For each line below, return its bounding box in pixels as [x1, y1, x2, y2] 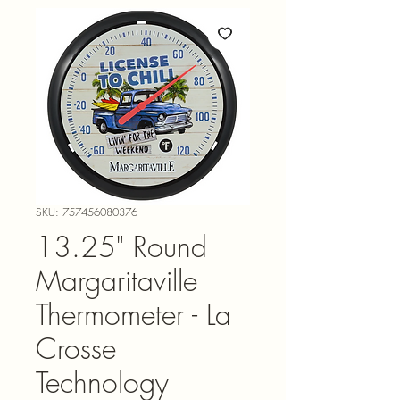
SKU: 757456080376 [36, 204, 137, 220]
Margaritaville [36, 261, 197, 300]
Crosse [36, 329, 116, 368]
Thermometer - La [36, 295, 231, 334]
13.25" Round [36, 227, 207, 266]
